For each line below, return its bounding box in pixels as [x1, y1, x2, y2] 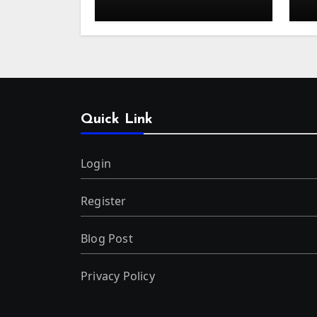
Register [81, 192, 127, 209]
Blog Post [81, 230, 133, 246]
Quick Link [81, 112, 153, 127]
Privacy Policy [81, 267, 155, 284]
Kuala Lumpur [113, 4, 193, 18]
